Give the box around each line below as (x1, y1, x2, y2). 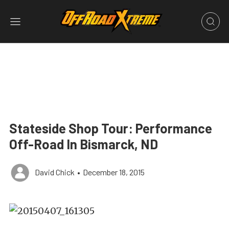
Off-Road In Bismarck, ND (9, 136, 158, 152)
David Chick (35, 167, 75, 177)
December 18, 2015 (83, 167, 145, 177)
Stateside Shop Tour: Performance (9, 120, 212, 136)
